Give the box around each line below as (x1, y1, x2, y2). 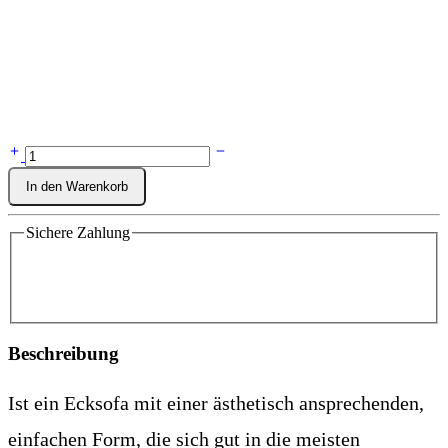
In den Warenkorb (26, 178, 128, 194)
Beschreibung (8, 342, 119, 364)
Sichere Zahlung (26, 223, 130, 241)
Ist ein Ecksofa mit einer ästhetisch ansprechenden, (8, 391, 424, 414)
